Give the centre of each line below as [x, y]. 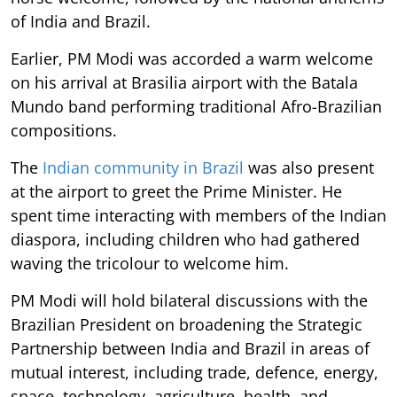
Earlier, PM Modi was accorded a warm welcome [192, 59]
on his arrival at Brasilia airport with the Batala [184, 83]
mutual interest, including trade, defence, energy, [195, 373]
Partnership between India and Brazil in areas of [190, 349]
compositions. [64, 131]
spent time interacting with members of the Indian [198, 216]
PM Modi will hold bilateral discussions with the [189, 301]
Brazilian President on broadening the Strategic [187, 325]
